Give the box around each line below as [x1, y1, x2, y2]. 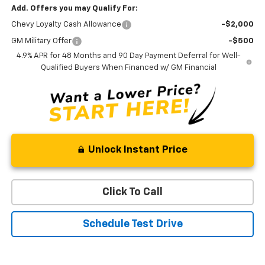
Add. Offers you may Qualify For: [11, 4, 138, 12]
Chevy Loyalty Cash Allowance [11, 20, 121, 28]
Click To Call [102, 187, 163, 198]
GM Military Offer [11, 37, 72, 45]
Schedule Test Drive [82, 219, 183, 230]
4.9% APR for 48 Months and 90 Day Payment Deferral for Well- [16, 51, 241, 60]
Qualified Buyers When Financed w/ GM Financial [40, 63, 216, 72]
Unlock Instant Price [88, 145, 188, 156]
